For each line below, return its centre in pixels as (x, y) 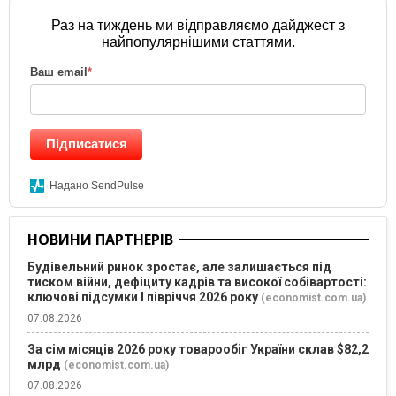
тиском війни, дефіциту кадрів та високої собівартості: (197, 282)
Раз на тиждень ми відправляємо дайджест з (198, 26)
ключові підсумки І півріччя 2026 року (143, 297)
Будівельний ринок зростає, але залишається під (179, 267)
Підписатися (86, 144)
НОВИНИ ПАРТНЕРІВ (100, 240)
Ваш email (59, 72)
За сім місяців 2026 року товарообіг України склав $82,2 (198, 350)
